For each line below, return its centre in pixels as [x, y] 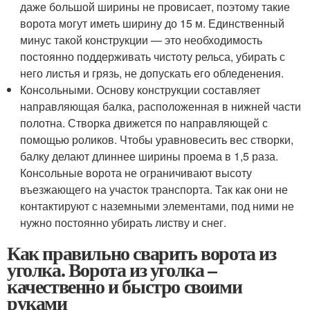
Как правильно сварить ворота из [142, 253]
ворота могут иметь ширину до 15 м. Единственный [153, 23]
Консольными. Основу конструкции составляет [140, 90]
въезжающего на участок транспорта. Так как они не [154, 189]
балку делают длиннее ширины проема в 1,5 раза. [149, 156]
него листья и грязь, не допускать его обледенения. [152, 73]
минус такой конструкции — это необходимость [142, 40]
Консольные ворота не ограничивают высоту [136, 173]
